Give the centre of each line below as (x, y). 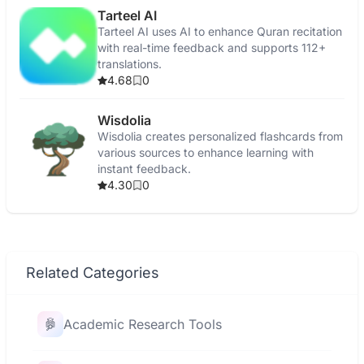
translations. (130, 64)
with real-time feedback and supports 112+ (212, 48)
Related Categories (93, 273)
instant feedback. (144, 169)
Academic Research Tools (143, 324)
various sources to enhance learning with (206, 152)
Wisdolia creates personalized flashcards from (220, 136)
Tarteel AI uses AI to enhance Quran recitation (220, 31)
